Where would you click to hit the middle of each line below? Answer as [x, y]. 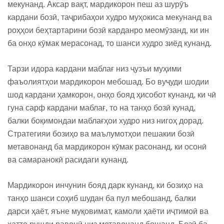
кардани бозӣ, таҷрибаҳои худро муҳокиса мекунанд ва [110, 17]
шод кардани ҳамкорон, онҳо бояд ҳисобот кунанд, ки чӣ [112, 95]
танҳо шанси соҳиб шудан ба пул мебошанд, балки [102, 198]
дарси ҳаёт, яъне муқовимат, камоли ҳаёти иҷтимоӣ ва [108, 211]
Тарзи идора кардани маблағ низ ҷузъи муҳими [94, 69]
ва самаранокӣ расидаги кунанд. [68, 160]
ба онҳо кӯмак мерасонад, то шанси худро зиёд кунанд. [109, 43]
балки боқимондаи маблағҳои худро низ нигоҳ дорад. [105, 121]
